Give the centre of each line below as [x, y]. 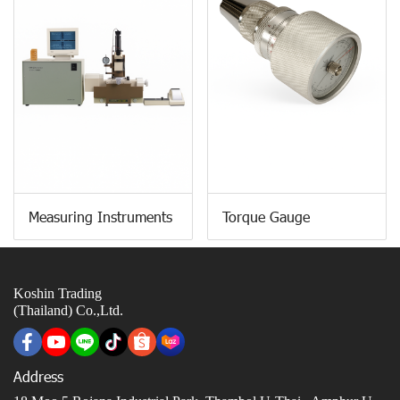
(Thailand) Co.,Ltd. [68, 311]
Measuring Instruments [100, 217]
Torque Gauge [266, 217]
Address [38, 377]
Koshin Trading [58, 294]
